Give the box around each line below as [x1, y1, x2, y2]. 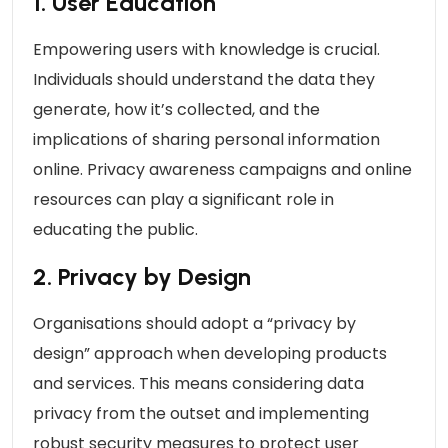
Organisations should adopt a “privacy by [33, 311, 356, 335]
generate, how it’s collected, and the [33, 97, 320, 121]
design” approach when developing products [33, 341, 387, 365]
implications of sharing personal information [33, 127, 380, 151]
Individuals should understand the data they [33, 67, 375, 91]
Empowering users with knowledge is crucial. [33, 37, 380, 61]
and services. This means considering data [33, 371, 364, 395]
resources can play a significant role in [33, 187, 334, 211]
